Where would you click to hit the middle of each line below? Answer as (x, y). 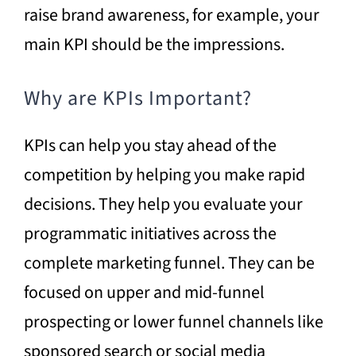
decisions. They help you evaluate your (163, 204)
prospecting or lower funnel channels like (173, 321)
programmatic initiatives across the (150, 233)
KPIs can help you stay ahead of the (150, 145)
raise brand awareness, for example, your (171, 15)
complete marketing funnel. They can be (169, 263)
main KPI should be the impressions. (154, 44)
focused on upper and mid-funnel (144, 292)
